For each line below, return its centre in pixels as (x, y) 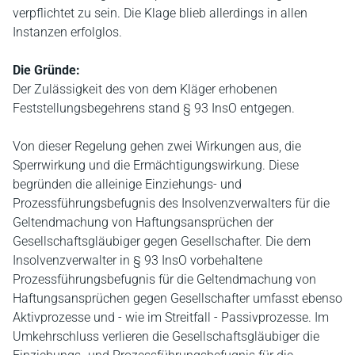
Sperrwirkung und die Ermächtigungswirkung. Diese (156, 165)
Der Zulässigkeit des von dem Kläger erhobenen (145, 89)
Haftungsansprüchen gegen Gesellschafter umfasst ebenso (177, 298)
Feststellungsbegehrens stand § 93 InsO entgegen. (154, 108)
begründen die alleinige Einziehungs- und (127, 184)
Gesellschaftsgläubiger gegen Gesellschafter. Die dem (162, 241)
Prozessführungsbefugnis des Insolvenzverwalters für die (171, 203)
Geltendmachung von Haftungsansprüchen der (143, 222)
